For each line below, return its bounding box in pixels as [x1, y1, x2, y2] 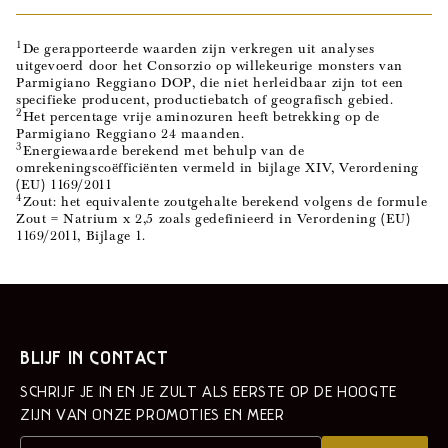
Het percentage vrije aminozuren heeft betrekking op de [22, 106, 381, 125]
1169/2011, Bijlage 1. [16, 225, 146, 244]
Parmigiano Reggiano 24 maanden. [16, 123, 245, 142]
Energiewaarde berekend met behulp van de [22, 140, 305, 159]
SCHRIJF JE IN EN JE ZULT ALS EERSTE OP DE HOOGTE [20, 382, 397, 400]
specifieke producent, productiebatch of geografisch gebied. [16, 89, 394, 108]
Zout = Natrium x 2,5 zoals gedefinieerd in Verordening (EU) [16, 208, 411, 227]
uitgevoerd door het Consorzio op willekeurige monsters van [16, 55, 403, 74]
